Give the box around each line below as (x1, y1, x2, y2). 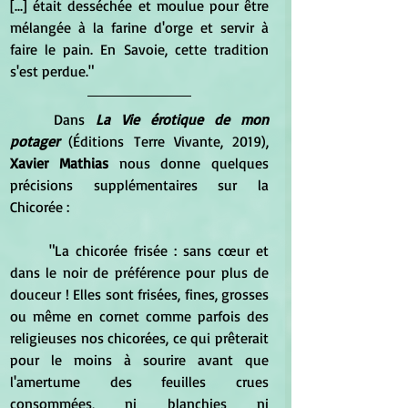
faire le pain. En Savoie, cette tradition (10, 39, 269, 58)
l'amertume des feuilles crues (10, 372, 269, 391)
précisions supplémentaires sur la (10, 175, 269, 194)
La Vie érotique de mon (96, 109, 269, 128)
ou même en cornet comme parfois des (10, 306, 269, 325)
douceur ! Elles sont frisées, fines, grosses (10, 284, 269, 303)
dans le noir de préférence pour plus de (10, 262, 269, 281)
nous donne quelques (118, 153, 269, 172)
